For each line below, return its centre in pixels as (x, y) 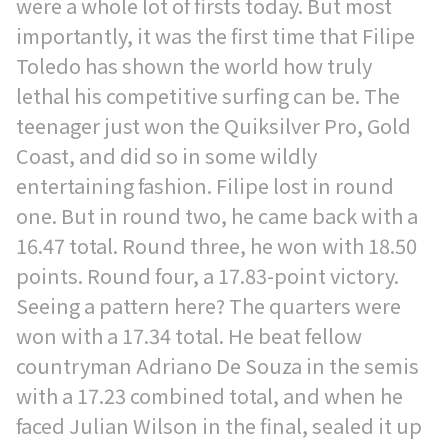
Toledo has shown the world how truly (194, 65)
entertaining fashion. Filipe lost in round (205, 185)
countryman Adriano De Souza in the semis (217, 365)
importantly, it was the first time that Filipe (215, 35)
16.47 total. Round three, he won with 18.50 (216, 245)
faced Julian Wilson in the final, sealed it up (219, 425)
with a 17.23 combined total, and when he (209, 395)
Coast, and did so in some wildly (166, 155)
